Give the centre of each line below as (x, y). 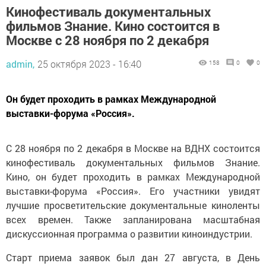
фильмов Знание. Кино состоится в (113, 22)
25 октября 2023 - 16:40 (89, 60)
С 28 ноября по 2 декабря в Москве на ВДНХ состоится (133, 144)
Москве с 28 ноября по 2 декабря (107, 36)
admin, (20, 60)
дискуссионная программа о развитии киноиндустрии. (130, 230)
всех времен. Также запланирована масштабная (133, 216)
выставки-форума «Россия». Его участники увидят (133, 187)
